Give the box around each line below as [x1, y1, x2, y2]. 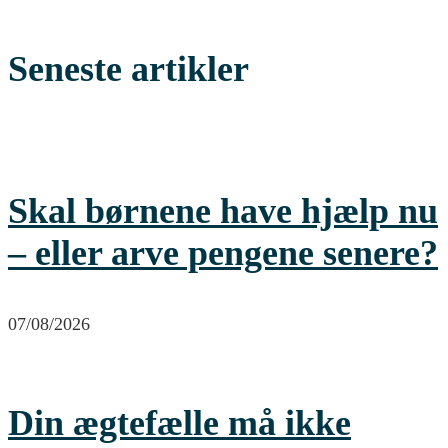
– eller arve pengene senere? [8, 232, 438, 273]
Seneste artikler [8, 48, 249, 89]
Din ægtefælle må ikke [8, 402, 351, 443]
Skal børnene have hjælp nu [8, 190, 438, 231]
